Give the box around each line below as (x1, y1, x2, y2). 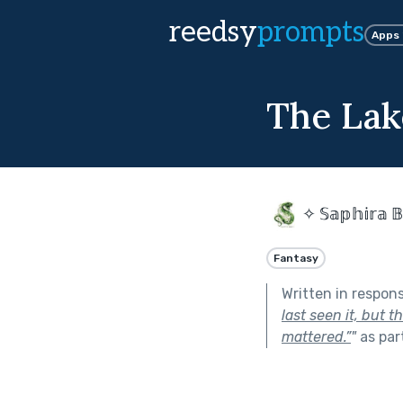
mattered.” (282, 327, 351, 345)
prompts (257, 15, 364, 49)
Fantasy (273, 251, 318, 264)
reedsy (169, 15, 257, 49)
